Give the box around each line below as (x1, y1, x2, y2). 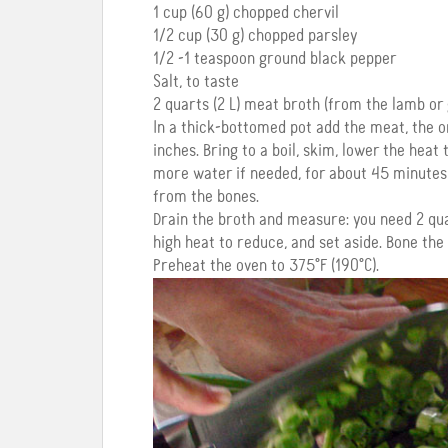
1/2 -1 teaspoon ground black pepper (153, 50, 397, 69)
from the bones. (153, 188, 259, 207)
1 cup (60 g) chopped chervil (153, 4, 339, 23)
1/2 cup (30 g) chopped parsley (153, 27, 357, 46)
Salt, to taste (153, 73, 239, 92)
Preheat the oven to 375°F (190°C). (153, 257, 379, 276)
